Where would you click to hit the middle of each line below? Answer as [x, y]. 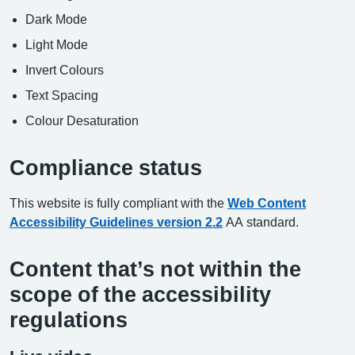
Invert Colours [65, 69]
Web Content [267, 202]
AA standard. [261, 221]
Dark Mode [56, 19]
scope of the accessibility [140, 294]
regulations [69, 319]
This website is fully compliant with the [118, 202]
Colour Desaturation [82, 120]
